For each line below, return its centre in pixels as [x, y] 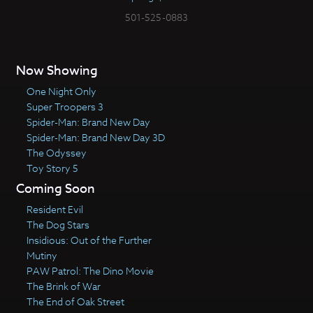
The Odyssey [56, 152]
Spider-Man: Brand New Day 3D [95, 137]
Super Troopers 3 [65, 106]
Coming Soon [55, 189]
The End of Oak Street [75, 301]
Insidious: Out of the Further [89, 240]
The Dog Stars [58, 224]
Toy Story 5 [52, 168]
